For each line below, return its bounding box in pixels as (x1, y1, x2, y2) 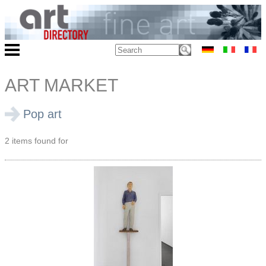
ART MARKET (5, 75, 118, 96)
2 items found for (5, 136, 68, 146)
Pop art (23, 107, 62, 121)
